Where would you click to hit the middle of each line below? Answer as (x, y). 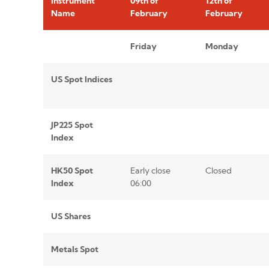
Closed (218, 171)
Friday (143, 47)
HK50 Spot (72, 171)
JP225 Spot (72, 125)
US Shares (71, 216)
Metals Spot (74, 249)
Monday (222, 47)
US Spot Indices (81, 80)
